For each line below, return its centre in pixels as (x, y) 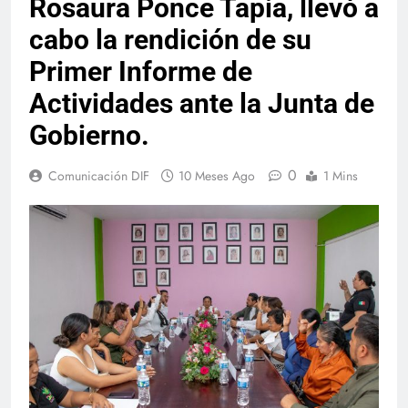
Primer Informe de (141, 71)
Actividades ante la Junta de (202, 103)
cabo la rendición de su (170, 39)
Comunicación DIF (99, 175)
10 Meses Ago (217, 175)
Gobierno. (89, 135)
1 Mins (341, 175)
